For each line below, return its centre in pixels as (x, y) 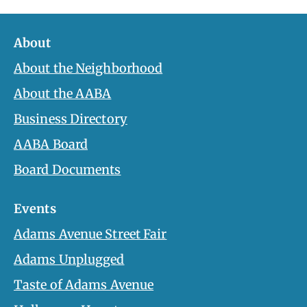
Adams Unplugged (69, 259)
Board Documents (67, 169)
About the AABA (63, 93)
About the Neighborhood (88, 68)
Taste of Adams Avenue (84, 284)
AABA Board (51, 144)
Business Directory (71, 119)
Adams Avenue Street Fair (90, 234)
